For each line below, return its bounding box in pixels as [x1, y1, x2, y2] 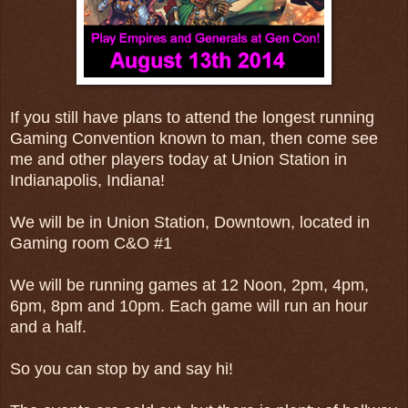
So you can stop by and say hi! [10, 359, 233, 378]
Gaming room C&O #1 [10, 233, 172, 252]
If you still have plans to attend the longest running [10, 107, 374, 127]
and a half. [10, 317, 87, 336]
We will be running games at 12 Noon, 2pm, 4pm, [10, 275, 369, 294]
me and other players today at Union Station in [10, 149, 347, 168]
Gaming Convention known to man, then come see [10, 128, 378, 148]
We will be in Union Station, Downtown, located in [10, 212, 370, 231]
